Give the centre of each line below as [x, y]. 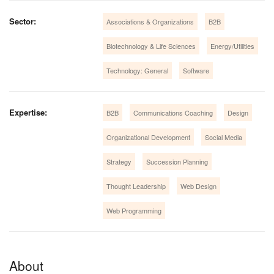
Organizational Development [149, 137]
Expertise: [28, 112]
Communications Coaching [173, 112]
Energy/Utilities [233, 46]
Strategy [119, 161]
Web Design [199, 186]
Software [196, 70]
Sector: [23, 21]
